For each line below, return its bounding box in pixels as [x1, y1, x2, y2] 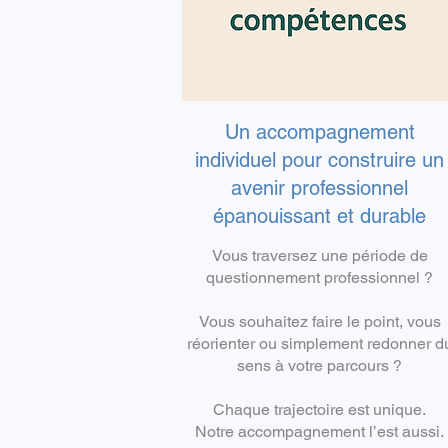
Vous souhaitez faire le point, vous [198, 312, 441, 331]
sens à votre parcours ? [237, 356, 402, 375]
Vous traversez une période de [211, 246, 428, 265]
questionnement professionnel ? [206, 268, 433, 287]
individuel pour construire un [195, 148, 444, 172]
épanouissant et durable [213, 204, 426, 228]
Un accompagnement [224, 120, 415, 144]
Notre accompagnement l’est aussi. [195, 422, 444, 441]
